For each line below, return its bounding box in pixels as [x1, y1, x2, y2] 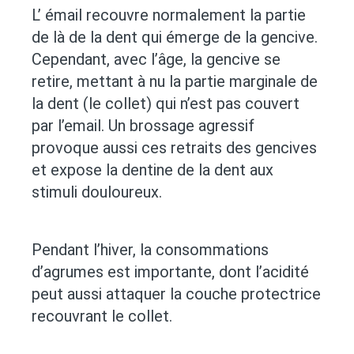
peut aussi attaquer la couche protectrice [32, 284, 321, 304]
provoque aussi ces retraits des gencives [32, 138, 317, 158]
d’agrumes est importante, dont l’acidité [32, 262, 309, 282]
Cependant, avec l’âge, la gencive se [32, 50, 281, 70]
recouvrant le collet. [32, 307, 172, 326]
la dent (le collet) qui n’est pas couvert [32, 94, 299, 114]
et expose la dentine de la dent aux [32, 160, 273, 180]
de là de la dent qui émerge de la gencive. [32, 28, 318, 47]
